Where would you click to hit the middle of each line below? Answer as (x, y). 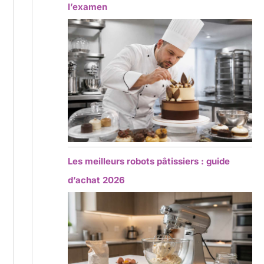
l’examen (88, 7)
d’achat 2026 (97, 180)
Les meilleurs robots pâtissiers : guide (149, 161)
